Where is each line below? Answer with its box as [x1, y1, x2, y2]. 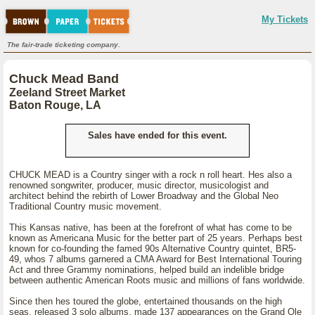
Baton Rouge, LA [9, 99, 101, 111]
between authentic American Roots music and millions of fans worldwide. [9, 275, 305, 285]
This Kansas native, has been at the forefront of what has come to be [9, 222, 292, 233]
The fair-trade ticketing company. [7, 41, 120, 49]
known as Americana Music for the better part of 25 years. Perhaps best [9, 233, 302, 243]
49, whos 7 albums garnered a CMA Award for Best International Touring [9, 254, 302, 264]
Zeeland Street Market [9, 86, 125, 98]
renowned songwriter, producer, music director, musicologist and [9, 180, 269, 191]
